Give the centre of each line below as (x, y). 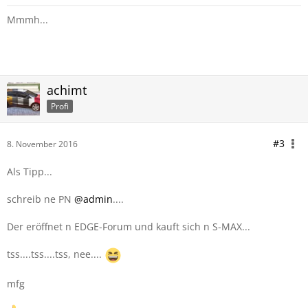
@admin (93, 199)
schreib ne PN (41, 199)
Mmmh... (27, 20)
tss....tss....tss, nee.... (56, 254)
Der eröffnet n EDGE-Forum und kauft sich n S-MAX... (129, 227)
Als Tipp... (30, 172)
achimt (67, 90)
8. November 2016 (42, 144)
